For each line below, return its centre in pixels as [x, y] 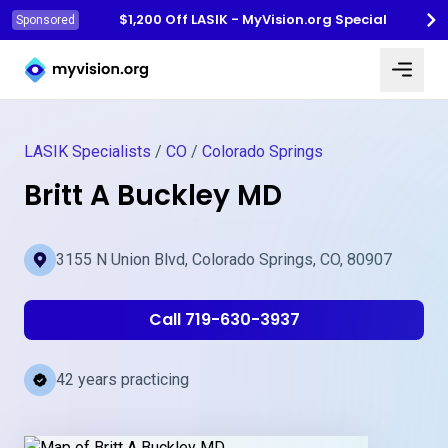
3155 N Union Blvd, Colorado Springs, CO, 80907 [224, 259]
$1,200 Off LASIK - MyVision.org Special [253, 19]
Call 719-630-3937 [224, 319]
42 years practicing [122, 379]
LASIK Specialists [87, 151]
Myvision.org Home [91, 53]
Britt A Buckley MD [153, 195]
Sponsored [45, 20]
